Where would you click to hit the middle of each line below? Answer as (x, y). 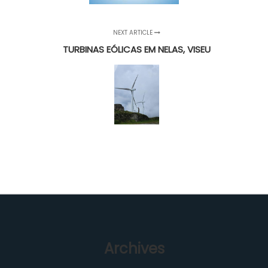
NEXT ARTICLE (134, 33)
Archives (134, 249)
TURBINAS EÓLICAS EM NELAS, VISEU (137, 50)
